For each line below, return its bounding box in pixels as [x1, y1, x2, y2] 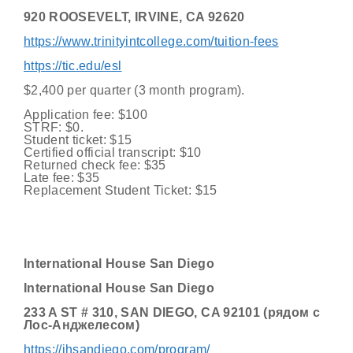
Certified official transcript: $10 [24, 146, 202, 159]
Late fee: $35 [24, 171, 100, 184]
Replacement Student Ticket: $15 [24, 184, 217, 197]
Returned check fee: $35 [24, 158, 166, 172]
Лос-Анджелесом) [24, 318, 140, 332]
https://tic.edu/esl [24, 59, 122, 72]
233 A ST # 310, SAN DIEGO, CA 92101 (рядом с [24, 306, 320, 319]
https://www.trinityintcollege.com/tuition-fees [24, 35, 279, 48]
